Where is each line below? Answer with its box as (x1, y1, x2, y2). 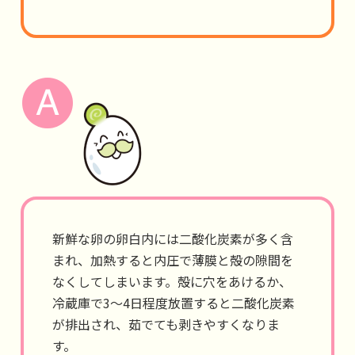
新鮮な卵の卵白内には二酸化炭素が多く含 (52, 229, 293, 248)
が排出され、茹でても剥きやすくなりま (52, 315, 280, 334)
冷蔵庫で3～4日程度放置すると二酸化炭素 (52, 293, 295, 312)
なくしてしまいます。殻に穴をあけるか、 (52, 272, 292, 291)
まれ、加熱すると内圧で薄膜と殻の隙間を (52, 250, 293, 269)
